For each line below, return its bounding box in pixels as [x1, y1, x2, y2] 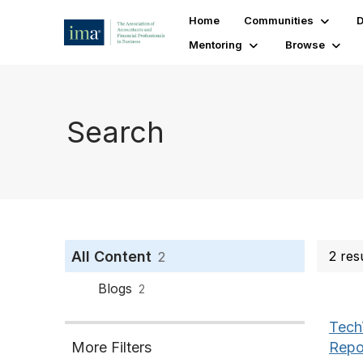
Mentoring [188, 38, 242, 51]
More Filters [71, 339, 152, 356]
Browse [284, 38, 325, 51]
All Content [71, 248, 152, 265]
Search [66, 113, 164, 150]
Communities [243, 14, 314, 27]
